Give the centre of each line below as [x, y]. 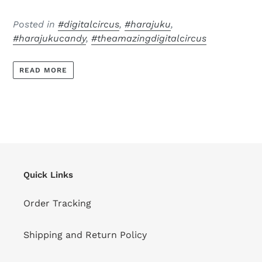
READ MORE [43, 70]
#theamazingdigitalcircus [149, 38]
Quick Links [48, 175]
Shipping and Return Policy [85, 235]
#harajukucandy [49, 38]
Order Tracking [57, 203]
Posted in [35, 24]
